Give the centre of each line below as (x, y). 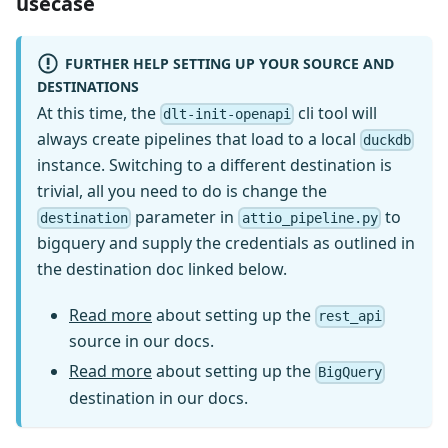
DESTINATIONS (88, 86)
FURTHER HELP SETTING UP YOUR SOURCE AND (229, 63)
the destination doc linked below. (162, 269)
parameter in (185, 216)
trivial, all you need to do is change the (182, 190)
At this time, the (98, 112)
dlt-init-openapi (227, 113)
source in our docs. (141, 341)
